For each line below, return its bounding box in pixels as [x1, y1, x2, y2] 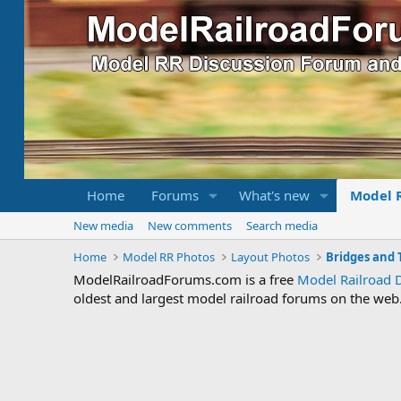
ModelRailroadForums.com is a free [73, 270, 297, 288]
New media [73, 218, 133, 234]
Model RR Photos [123, 249, 216, 265]
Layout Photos [231, 249, 311, 265]
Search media [246, 218, 318, 234]
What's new [238, 186, 310, 204]
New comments [148, 218, 232, 234]
